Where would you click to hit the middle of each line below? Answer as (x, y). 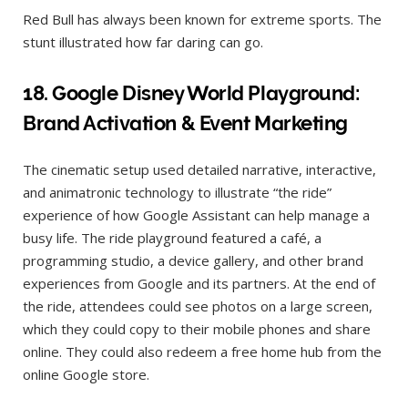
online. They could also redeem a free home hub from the (202, 351)
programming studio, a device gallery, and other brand (193, 260)
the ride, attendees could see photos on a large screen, (198, 306)
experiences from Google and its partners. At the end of (199, 283)
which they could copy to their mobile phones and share (197, 328)
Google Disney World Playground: (206, 92)
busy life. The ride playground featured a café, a (172, 237)
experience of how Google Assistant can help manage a (196, 214)
